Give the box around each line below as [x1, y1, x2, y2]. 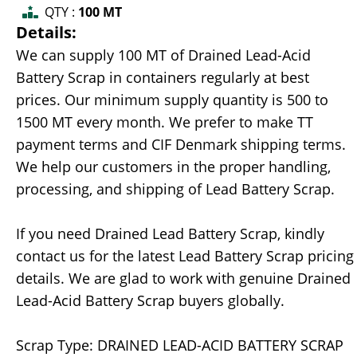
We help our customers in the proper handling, [16, 157, 331, 177]
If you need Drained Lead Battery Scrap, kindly [16, 224, 324, 244]
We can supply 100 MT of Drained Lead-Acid [16, 45, 311, 65]
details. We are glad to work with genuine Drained [16, 269, 351, 288]
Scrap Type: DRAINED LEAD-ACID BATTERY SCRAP [16, 335, 343, 355]
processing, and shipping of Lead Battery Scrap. [16, 179, 335, 199]
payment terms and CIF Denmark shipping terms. [16, 135, 346, 155]
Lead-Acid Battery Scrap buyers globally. [16, 291, 284, 311]
